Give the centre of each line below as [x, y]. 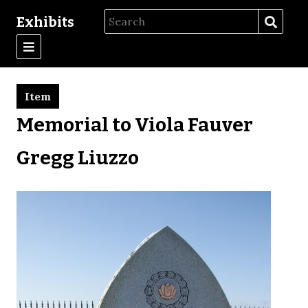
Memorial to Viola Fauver [135, 124]
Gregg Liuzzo [78, 157]
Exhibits [45, 22]
